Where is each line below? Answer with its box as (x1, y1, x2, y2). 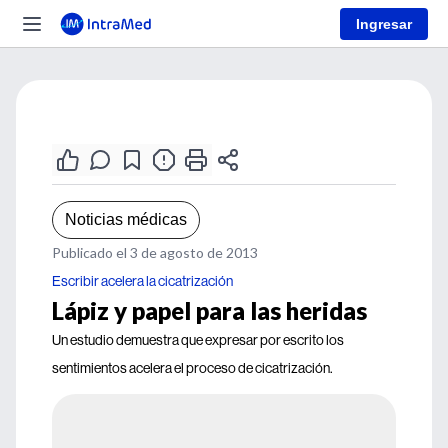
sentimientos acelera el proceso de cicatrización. (52, 359, 333, 377)
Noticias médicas (65, 211, 187, 228)
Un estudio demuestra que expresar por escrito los (52, 331, 344, 349)
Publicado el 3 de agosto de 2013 (52, 244, 258, 261)
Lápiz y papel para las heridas (52, 296, 367, 325)
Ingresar (356, 15, 412, 32)
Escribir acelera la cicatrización (52, 272, 233, 290)
